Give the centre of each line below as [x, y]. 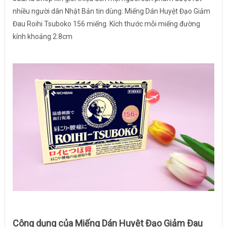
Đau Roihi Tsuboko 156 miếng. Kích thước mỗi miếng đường [106, 24]
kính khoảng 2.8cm [42, 36]
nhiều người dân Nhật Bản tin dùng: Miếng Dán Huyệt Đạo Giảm [111, 11]
